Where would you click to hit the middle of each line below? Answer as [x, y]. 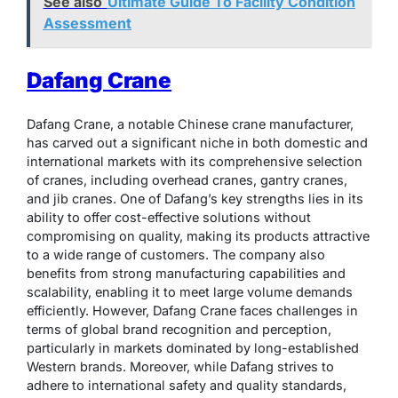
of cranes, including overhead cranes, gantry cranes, [187, 179]
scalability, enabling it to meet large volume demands [190, 291]
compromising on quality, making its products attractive [198, 235]
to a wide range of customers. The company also [176, 254]
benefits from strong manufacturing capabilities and [186, 273]
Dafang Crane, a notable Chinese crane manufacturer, [190, 123]
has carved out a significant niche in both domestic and [197, 142]
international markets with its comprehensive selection [195, 161]
